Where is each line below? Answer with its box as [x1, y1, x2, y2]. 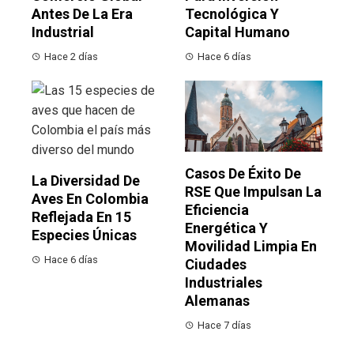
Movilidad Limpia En [185, 238, 317, 255]
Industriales [185, 274, 262, 292]
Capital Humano [185, 24, 290, 41]
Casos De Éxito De [185, 165, 301, 183]
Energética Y [185, 220, 268, 237]
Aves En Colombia [32, 190, 149, 208]
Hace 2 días [44, 51, 98, 63]
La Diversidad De [32, 172, 140, 190]
